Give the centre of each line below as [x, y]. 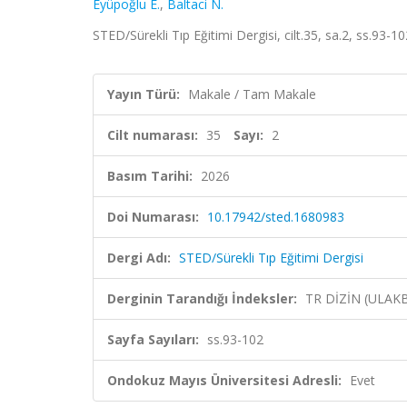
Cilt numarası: [153, 135]
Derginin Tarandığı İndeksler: [202, 298]
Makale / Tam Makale [252, 94]
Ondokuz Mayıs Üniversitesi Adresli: [224, 380]
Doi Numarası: [153, 217]
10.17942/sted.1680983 [276, 217]
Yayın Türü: [144, 94]
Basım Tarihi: [150, 176]
